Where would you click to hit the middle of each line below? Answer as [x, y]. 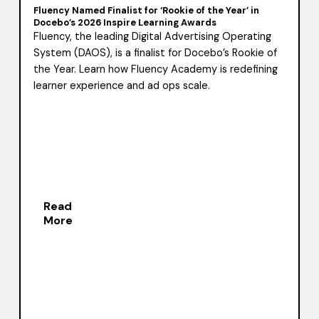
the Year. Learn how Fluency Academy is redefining [156, 70]
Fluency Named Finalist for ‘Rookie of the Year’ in [147, 11]
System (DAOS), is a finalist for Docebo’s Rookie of [156, 53]
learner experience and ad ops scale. [122, 86]
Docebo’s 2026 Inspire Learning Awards [125, 23]
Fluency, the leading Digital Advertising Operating [153, 37]
